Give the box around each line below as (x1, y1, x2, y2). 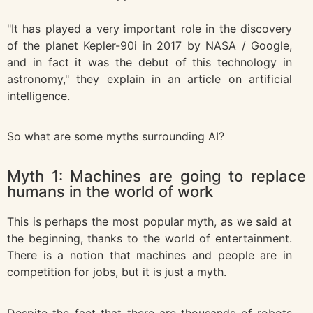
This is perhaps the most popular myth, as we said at (7, 214, 292, 229)
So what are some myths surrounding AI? (7, 129, 224, 143)
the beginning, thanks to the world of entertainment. (7, 231, 292, 246)
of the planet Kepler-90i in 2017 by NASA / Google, (7, 38, 292, 52)
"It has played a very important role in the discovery (7, 21, 292, 36)
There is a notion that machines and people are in (7, 248, 292, 263)
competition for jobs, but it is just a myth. (7, 265, 226, 279)
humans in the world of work (7, 182, 213, 201)
